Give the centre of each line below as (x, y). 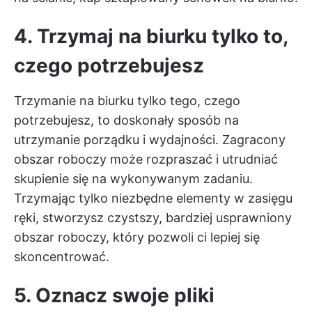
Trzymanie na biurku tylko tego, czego (127, 101)
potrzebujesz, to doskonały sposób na (126, 120)
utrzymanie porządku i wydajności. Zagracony (150, 140)
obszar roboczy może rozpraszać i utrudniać (146, 159)
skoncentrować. (62, 257)
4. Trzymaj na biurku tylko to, (151, 36)
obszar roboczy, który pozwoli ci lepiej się (137, 237)
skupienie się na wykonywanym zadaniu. (133, 179)
